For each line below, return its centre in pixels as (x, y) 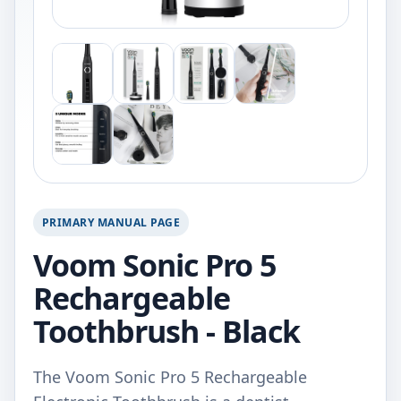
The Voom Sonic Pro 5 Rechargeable (170, 377)
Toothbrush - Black (166, 331)
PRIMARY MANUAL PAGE (111, 222)
